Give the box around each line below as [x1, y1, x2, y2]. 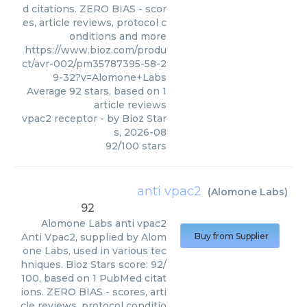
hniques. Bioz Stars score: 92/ [21, 258, 167, 271]
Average [27, 85, 69, 97]
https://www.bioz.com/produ [25, 44, 167, 56]
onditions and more [69, 30, 167, 42]
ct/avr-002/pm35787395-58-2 [22, 58, 167, 70]
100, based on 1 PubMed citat [21, 272, 167, 284]
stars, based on [82, 85, 162, 97]
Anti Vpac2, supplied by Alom [21, 231, 167, 243]
